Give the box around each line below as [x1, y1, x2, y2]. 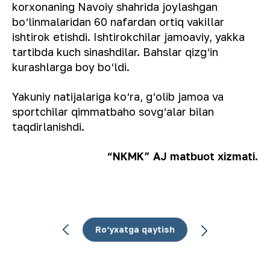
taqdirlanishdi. [12, 120, 84, 134]
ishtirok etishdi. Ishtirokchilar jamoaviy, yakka [12, 30, 245, 44]
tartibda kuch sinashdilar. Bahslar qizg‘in [12, 45, 218, 59]
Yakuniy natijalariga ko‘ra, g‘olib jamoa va [12, 90, 224, 104]
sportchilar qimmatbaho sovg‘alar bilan [12, 105, 214, 119]
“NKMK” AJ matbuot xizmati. [107, 149, 258, 163]
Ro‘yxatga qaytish [95, 224, 175, 235]
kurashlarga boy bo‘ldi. [12, 60, 130, 74]
